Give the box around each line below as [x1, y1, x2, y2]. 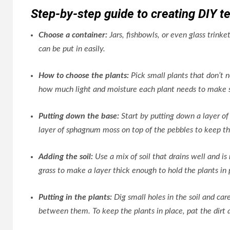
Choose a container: [39, 31, 109, 39]
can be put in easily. [39, 45, 105, 53]
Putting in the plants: [39, 193, 112, 201]
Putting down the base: [39, 112, 121, 120]
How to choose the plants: [39, 71, 131, 80]
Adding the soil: [39, 152, 95, 161]
